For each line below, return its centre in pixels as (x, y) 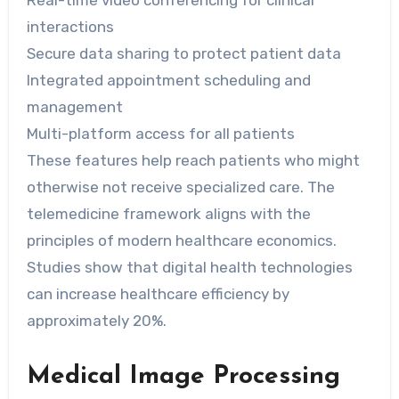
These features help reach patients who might (193, 161)
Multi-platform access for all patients (160, 134)
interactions (70, 27)
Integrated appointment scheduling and (168, 81)
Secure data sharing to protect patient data (183, 54)
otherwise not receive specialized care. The (180, 187)
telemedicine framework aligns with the (168, 214)
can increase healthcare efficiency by (158, 294)
